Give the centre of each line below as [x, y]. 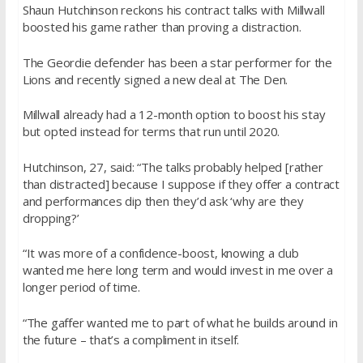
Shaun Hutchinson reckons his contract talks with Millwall [173, 10]
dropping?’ [51, 218]
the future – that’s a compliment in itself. [131, 339]
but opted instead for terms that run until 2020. [151, 131]
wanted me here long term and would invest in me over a [177, 270]
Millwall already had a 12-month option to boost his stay [174, 114]
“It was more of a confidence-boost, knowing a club [160, 253]
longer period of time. [81, 287]
